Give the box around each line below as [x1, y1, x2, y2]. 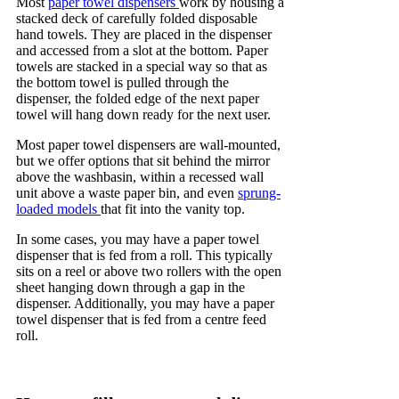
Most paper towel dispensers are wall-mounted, [16, 137, 281, 153]
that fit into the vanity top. [101, 201, 248, 217]
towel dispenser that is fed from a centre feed [16, 312, 266, 328]
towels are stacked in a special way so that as [16, 59, 267, 75]
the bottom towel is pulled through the [16, 75, 229, 91]
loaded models [16, 201, 101, 217]
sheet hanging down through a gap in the [16, 280, 245, 296]
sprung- [238, 185, 281, 201]
